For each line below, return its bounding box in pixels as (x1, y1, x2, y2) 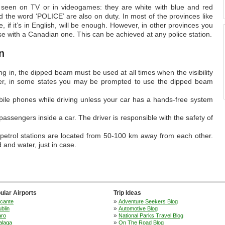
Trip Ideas (114, 189, 141, 196)
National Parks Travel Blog (119, 212, 183, 218)
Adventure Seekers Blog (119, 198, 178, 204)
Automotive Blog (119, 205, 158, 211)
